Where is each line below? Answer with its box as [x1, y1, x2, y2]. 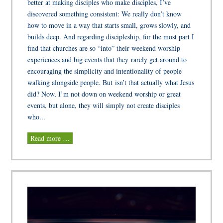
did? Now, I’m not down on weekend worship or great [27, 89, 181, 99]
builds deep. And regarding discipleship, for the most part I [27, 31, 195, 41]
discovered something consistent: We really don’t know [27, 8, 182, 18]
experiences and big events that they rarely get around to [27, 54, 187, 64]
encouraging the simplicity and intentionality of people [27, 66, 182, 76]
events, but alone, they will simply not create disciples [27, 100, 180, 110]
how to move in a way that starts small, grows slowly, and [27, 20, 191, 30]
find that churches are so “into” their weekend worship [27, 43, 181, 53]
